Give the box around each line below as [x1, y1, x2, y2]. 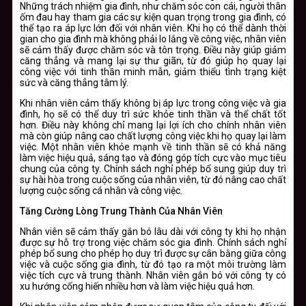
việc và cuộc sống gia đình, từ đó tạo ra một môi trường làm [20, 258, 286, 270]
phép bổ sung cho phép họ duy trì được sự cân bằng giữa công [20, 247, 286, 259]
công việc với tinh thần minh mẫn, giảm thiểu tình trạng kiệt [20, 66, 286, 77]
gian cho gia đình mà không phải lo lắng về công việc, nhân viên [20, 33, 286, 44]
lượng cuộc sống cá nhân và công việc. [20, 184, 182, 196]
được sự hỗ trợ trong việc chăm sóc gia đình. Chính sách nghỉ [20, 236, 286, 248]
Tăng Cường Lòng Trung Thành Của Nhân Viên [20, 205, 223, 217]
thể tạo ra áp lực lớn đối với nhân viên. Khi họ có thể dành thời [20, 22, 286, 33]
